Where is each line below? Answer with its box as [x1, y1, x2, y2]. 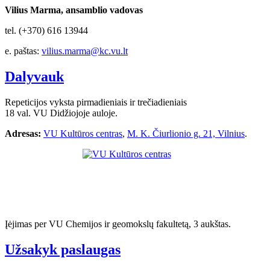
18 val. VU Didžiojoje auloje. [5, 108, 118, 119]
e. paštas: [5, 46, 42, 57]
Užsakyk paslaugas [5, 241, 121, 257]
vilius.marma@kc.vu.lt [42, 46, 128, 57]
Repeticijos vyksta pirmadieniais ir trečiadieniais [5, 97, 187, 108]
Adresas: [5, 128, 43, 139]
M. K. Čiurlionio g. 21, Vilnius [127, 128, 245, 139]
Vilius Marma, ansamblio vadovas [5, 5, 143, 16]
